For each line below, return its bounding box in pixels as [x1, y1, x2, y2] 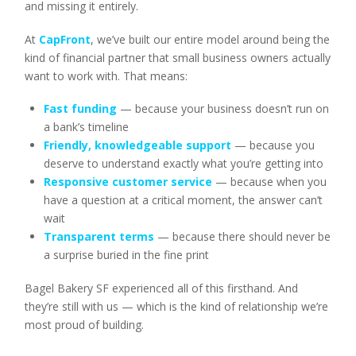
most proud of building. [25, 316, 145, 332]
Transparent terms [43, 229, 154, 245]
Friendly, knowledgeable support [43, 137, 231, 153]
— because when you [211, 174, 327, 190]
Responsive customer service [43, 174, 212, 190]
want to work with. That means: [25, 68, 188, 83]
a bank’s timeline [43, 119, 129, 135]
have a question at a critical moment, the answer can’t [43, 192, 323, 208]
